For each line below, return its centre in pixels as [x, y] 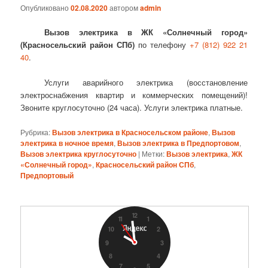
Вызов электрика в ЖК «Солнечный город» [146, 32]
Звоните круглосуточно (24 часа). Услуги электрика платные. [132, 108]
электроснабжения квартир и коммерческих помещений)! [134, 95]
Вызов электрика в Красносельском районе [130, 132]
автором [125, 8]
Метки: [153, 153]
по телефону [162, 45]
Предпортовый [47, 175]
